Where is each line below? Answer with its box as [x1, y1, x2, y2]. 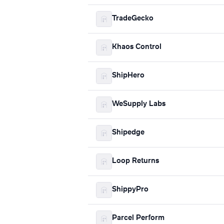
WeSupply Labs [112, 100, 165, 108]
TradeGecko [112, 15, 153, 22]
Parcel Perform [112, 214, 164, 222]
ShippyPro [112, 186, 148, 193]
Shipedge [112, 129, 144, 136]
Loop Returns [112, 157, 159, 165]
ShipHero [112, 72, 144, 79]
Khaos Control [112, 43, 161, 51]
